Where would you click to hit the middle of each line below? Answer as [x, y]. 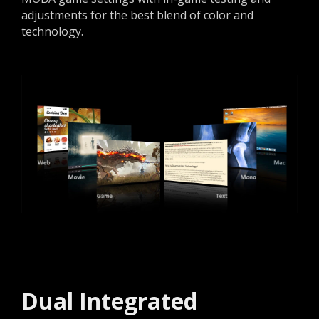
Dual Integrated [109, 301]
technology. [52, 32]
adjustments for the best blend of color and [137, 15]
